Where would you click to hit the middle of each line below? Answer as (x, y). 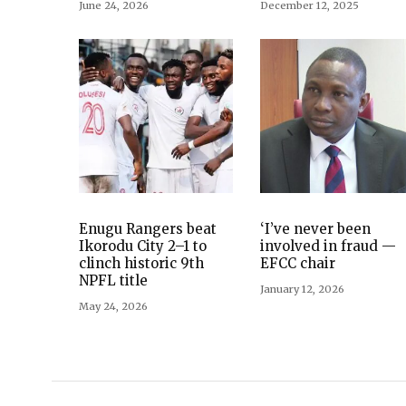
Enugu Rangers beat (148, 228)
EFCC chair (298, 263)
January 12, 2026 (302, 289)
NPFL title (113, 280)
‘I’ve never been (315, 228)
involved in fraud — (328, 246)
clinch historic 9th (141, 263)
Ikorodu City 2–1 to (143, 246)
